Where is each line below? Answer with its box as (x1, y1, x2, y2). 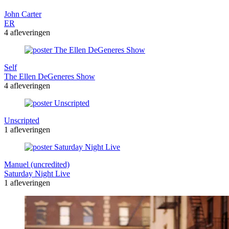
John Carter (4, 9, 41, 18)
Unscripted (4, 116, 39, 125)
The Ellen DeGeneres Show (4, 72, 95, 81)
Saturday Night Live (4, 169, 70, 178)
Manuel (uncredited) (4, 159, 70, 169)
